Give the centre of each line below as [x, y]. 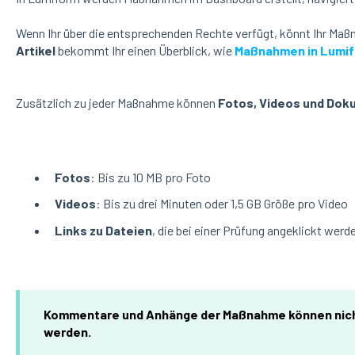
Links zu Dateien [103, 230]
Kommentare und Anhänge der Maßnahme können [187, 314]
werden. [67, 331]
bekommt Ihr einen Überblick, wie [146, 50]
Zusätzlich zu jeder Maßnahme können [116, 103]
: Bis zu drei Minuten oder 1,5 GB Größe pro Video [221, 204]
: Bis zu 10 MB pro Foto [150, 177]
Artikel [36, 50]
